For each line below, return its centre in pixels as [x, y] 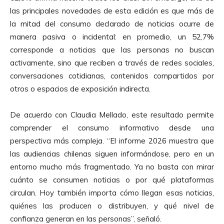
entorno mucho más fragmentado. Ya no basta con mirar [112, 166]
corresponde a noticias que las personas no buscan [112, 49]
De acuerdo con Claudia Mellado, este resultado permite [112, 114]
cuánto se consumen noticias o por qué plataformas [112, 179]
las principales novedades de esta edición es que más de [112, 10]
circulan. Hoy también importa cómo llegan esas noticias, [112, 192]
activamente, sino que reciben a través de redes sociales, [112, 62]
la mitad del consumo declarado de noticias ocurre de [112, 23]
